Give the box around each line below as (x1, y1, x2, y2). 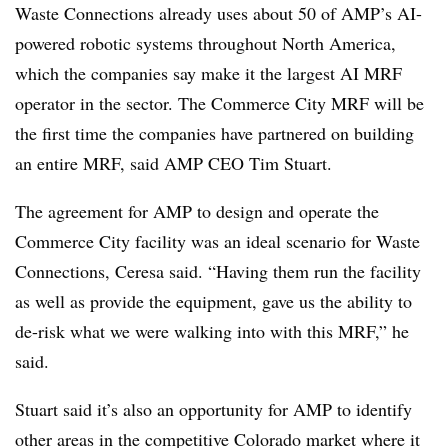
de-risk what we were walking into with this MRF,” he (15, 318, 409, 343)
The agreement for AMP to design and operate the (15, 198, 379, 223)
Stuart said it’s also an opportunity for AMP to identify (15, 396, 412, 421)
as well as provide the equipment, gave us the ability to (15, 288, 412, 313)
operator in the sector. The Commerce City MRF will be (15, 90, 424, 115)
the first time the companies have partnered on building (15, 120, 414, 145)
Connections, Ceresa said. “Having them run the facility (15, 258, 421, 283)
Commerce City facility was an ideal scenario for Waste (15, 228, 420, 253)
